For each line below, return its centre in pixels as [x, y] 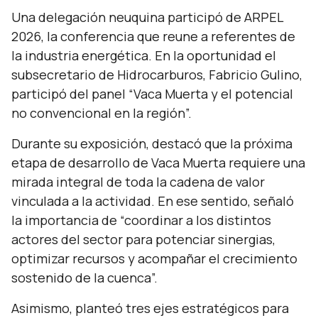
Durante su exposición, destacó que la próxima [152, 143]
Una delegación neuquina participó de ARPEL [147, 17]
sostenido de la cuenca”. [84, 278]
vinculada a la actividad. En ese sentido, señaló [153, 201]
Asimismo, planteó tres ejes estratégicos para [150, 308]
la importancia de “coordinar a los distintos [141, 220]
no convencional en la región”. [102, 113]
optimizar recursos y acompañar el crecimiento [154, 258]
